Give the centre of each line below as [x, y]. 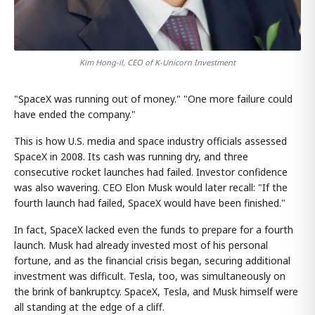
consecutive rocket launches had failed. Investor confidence [151, 172]
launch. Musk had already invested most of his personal [141, 245]
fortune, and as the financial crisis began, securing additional [152, 261]
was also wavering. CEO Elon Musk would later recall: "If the [151, 188]
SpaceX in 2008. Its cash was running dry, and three [131, 157]
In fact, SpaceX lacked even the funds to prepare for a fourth [154, 230]
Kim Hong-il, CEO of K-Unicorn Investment [157, 63]
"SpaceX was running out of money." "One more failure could [153, 99]
